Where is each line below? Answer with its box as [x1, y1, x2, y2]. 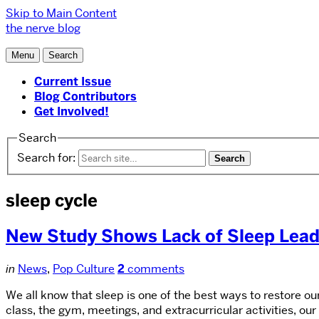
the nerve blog [6, 21, 80, 36]
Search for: [17, 150, 75, 165]
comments [125, 261, 184, 277]
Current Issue [34, 74, 111, 89]
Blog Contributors [34, 89, 137, 104]
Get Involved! [34, 104, 109, 119]
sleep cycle [6, 189, 98, 211]
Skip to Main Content [6, 6, 117, 21]
